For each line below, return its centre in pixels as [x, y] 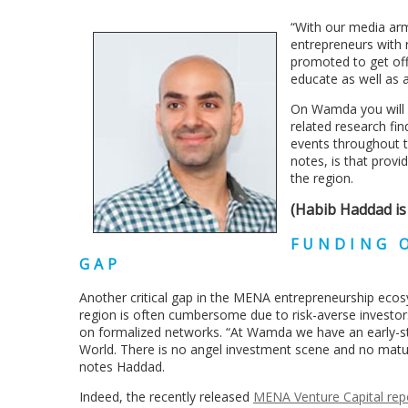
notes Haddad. [122, 366]
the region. [322, 178]
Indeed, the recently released [166, 396]
